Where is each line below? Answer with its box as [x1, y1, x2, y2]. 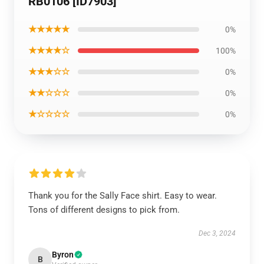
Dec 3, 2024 [199, 229, 236, 237]
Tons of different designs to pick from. [28, 204, 180, 215]
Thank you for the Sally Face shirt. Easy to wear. [28, 190, 217, 201]
